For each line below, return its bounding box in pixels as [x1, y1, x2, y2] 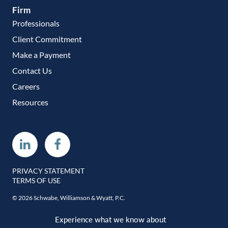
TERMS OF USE [12, 176, 61, 185]
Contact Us [12, 65, 52, 75]
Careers [12, 81, 40, 91]
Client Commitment [12, 34, 82, 44]
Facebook [61, 136, 112, 151]
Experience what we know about [55, 214, 166, 224]
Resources [12, 97, 48, 107]
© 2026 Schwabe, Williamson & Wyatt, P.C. [12, 193, 125, 202]
